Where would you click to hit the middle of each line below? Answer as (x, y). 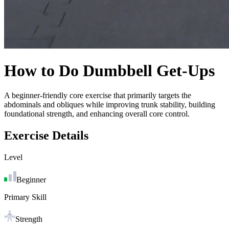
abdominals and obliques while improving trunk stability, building (110, 105)
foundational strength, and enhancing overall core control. (97, 114)
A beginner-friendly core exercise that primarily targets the (98, 96)
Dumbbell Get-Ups (149, 70)
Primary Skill (25, 197)
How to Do (43, 70)
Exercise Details (46, 136)
